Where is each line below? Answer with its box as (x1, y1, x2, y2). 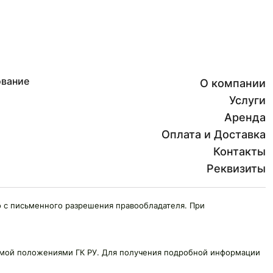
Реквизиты (207, 162, 266, 175)
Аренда (224, 111, 266, 124)
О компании (200, 77, 266, 90)
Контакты (213, 145, 266, 158)
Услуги (229, 94, 266, 107)
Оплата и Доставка (161, 128, 266, 141)
